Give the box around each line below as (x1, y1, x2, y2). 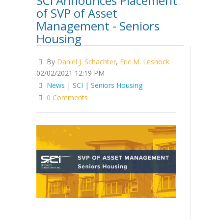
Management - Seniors (36, 17, 160, 34)
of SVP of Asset (36, 4, 117, 21)
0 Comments (47, 92, 88, 102)
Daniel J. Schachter (57, 56, 116, 66)
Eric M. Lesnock (120, 56, 169, 66)
